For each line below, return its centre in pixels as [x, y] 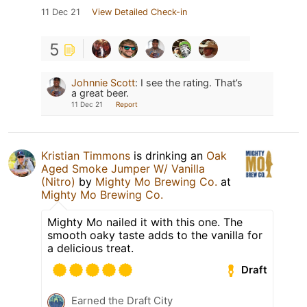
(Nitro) [58, 181]
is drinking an [168, 155]
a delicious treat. [90, 248]
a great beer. [100, 93]
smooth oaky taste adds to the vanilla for [155, 235]
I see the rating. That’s [192, 82]
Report [127, 104]
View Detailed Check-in [139, 12]
